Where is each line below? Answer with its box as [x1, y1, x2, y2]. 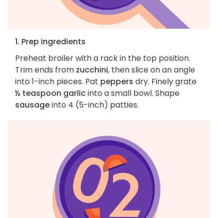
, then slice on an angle [108, 64, 195, 76]
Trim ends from [15, 64, 76, 76]
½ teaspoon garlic [15, 88, 86, 99]
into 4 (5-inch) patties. [50, 99, 139, 111]
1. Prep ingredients [15, 36, 86, 48]
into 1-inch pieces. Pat [15, 76, 100, 88]
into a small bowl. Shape [86, 88, 180, 99]
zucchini [76, 64, 108, 76]
